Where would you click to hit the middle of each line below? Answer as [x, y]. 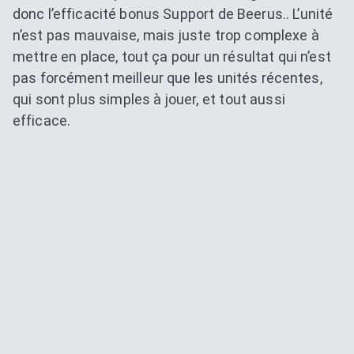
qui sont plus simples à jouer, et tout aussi [149, 99]
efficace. [42, 120]
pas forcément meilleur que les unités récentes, [168, 77]
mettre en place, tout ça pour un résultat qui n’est [172, 56]
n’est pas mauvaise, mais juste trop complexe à [166, 35]
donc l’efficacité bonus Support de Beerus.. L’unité [173, 13]
